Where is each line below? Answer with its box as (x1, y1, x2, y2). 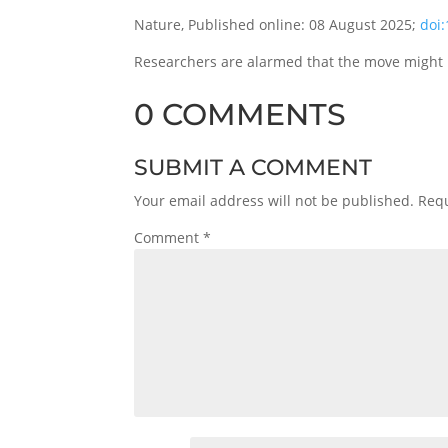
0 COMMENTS (134, 95, 347, 133)
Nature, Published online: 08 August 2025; (134, 14, 421, 34)
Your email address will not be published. (134, 190, 415, 210)
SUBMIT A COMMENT (134, 153, 373, 181)
